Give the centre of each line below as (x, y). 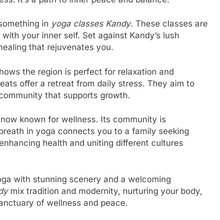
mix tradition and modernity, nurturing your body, (105, 191)
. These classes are (169, 24)
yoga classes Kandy (91, 24)
